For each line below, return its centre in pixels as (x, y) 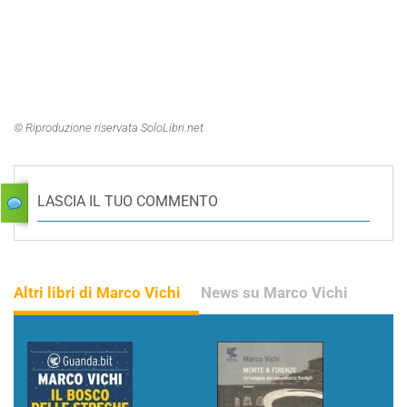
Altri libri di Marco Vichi (97, 293)
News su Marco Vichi (274, 293)
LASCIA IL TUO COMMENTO (128, 202)
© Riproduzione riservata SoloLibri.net (109, 128)
